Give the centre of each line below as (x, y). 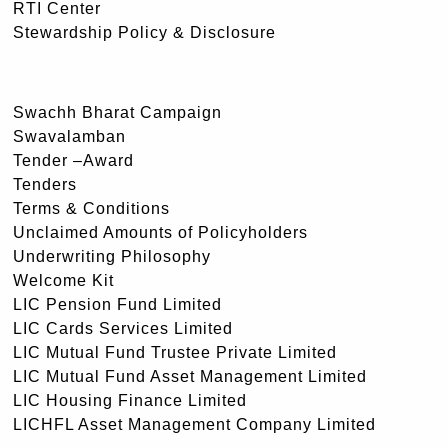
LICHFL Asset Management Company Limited (194, 424)
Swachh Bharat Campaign (117, 112)
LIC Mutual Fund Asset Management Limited (190, 376)
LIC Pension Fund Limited (117, 304)
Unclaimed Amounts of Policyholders (160, 232)
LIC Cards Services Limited (123, 328)
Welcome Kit (63, 280)
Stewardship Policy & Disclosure (144, 32)
